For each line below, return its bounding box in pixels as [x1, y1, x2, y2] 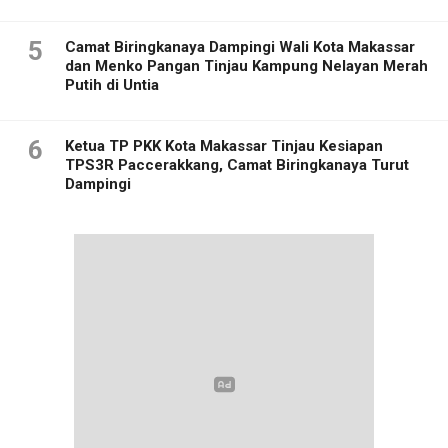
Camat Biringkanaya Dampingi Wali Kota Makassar [65, 37, 415, 56]
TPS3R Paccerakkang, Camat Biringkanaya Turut [65, 155, 409, 174]
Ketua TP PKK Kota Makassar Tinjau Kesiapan [65, 136, 383, 155]
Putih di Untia [65, 75, 159, 94]
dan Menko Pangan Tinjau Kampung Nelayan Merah [65, 56, 428, 75]
